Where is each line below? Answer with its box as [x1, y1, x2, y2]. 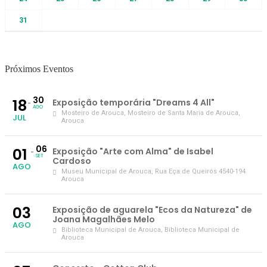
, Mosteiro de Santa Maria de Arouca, [124, 108, 240, 117]
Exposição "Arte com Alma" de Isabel [52, 145, 213, 157]
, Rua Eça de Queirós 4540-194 [151, 167, 246, 175]
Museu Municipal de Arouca [61, 167, 151, 175]
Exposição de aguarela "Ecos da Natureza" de [52, 203, 252, 216]
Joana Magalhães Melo [52, 213, 155, 225]
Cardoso [52, 154, 91, 167]
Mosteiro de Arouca [61, 108, 124, 117]
